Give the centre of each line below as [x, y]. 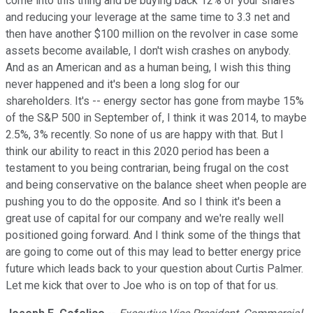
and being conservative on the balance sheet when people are [156, 185]
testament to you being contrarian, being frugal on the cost [147, 168]
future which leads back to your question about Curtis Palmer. [154, 269]
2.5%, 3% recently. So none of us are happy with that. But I [145, 135]
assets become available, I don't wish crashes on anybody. [148, 51]
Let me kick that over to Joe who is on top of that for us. [142, 286]
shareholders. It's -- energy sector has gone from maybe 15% [155, 101]
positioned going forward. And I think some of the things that [153, 235]
